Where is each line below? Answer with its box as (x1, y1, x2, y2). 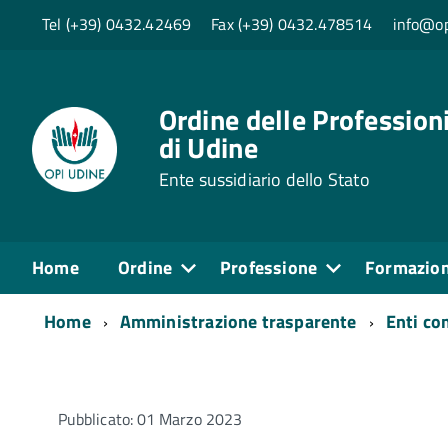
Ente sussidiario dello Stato (158, 165, 370, 193)
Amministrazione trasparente (119, 307, 357, 335)
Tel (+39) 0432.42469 (42, 12, 192, 37)
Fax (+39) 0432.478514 (211, 12, 373, 37)
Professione (220, 253, 318, 281)
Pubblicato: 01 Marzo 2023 (58, 406, 242, 431)
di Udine (158, 125, 258, 169)
